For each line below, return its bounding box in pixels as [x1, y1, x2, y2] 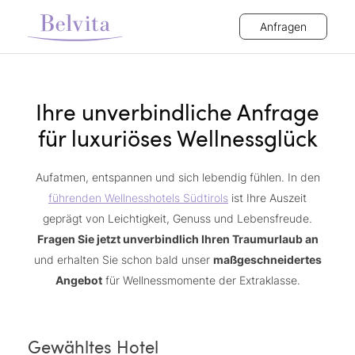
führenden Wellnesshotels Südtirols [48, 191, 228, 204]
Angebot [55, 273, 102, 287]
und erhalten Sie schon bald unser [33, 253, 213, 266]
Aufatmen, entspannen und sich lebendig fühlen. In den [35, 170, 320, 184]
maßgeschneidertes [212, 253, 322, 266]
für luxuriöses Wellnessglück [37, 123, 318, 153]
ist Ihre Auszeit [228, 191, 307, 204]
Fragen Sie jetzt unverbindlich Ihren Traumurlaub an [36, 232, 319, 246]
